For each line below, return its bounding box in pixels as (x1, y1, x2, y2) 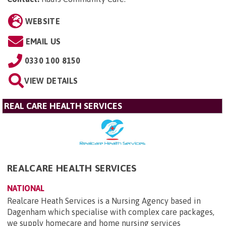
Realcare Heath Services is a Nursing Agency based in (7, 196, 201, 205)
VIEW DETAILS (24, 76, 78, 85)
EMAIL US (25, 36, 61, 46)
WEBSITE (25, 16, 60, 26)
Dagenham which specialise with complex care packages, (7, 207, 214, 216)
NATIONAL (7, 183, 44, 193)
